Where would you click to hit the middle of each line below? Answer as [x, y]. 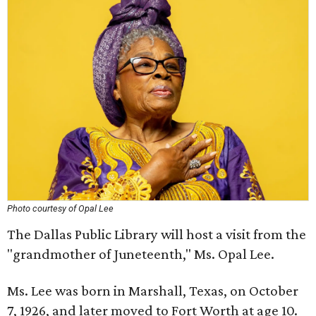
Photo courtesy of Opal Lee [60, 208]
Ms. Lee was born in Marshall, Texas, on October [153, 291]
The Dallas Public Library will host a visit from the [157, 234]
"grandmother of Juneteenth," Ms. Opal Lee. [141, 254]
